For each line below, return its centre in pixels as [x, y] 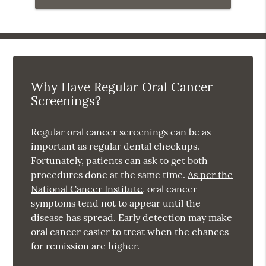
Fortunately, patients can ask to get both [120, 160]
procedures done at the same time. [110, 174]
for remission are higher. [85, 246]
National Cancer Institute [87, 189]
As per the [210, 174]
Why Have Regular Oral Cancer [122, 87]
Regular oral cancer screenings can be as [121, 132]
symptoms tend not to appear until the [116, 203]
